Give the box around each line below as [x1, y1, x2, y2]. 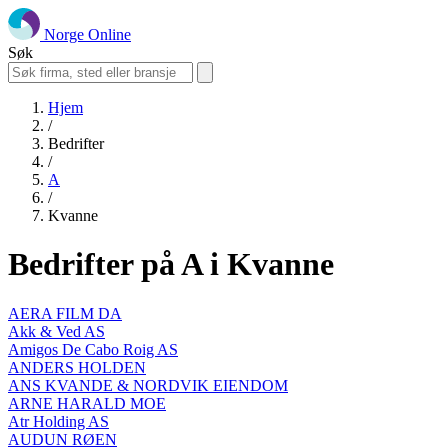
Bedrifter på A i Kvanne [8, 246, 334, 283]
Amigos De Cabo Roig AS [8, 340, 178, 358]
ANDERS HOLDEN [8, 358, 146, 376]
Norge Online [44, 26, 131, 43]
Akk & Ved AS [8, 322, 105, 340]
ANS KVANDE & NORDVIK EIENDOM [8, 376, 288, 394]
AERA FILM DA [8, 304, 122, 322]
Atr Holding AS [8, 412, 109, 430]
